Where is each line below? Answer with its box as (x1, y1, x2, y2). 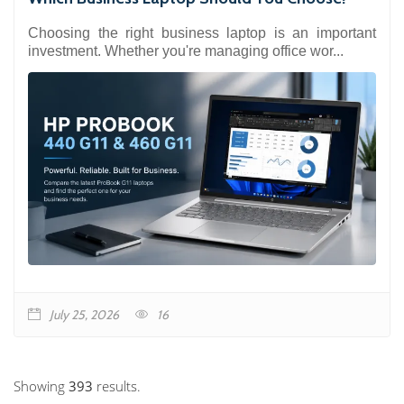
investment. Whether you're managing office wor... (28, 42, 344, 59)
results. (93, 376, 141, 395)
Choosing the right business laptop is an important (28, 24, 376, 41)
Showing (14, 376, 69, 395)
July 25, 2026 (50, 306, 119, 323)
